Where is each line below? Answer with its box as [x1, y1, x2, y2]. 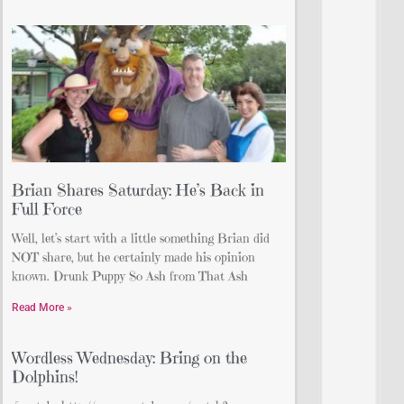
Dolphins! [12, 366, 78, 388]
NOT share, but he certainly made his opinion [12, 249, 255, 266]
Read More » [12, 301, 72, 315]
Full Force [12, 198, 82, 220]
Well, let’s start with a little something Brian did [12, 230, 270, 247]
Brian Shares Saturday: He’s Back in [12, 179, 264, 201]
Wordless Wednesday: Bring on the [12, 347, 247, 369]
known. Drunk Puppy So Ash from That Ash [12, 268, 248, 285]
